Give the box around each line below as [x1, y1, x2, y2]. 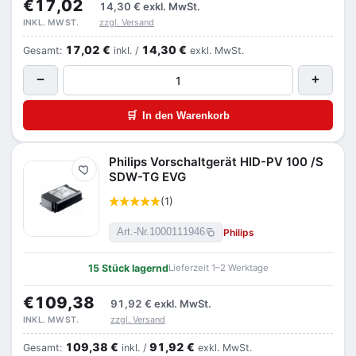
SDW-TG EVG [109, 169, 186, 184]
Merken [83, 168, 114, 180]
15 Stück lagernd [87, 262, 168, 274]
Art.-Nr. [117, 226, 149, 238]
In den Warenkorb [142, 109, 230, 122]
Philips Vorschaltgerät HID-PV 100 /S [109, 154, 323, 169]
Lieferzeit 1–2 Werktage [168, 262, 269, 273]
